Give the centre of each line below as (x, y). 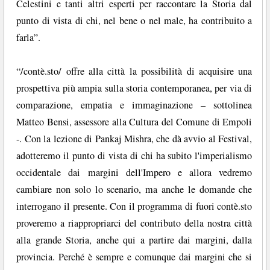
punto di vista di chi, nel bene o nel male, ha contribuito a (134, 21)
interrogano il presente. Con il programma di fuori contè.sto (134, 206)
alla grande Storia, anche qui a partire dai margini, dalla (134, 240)
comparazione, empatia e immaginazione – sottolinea (134, 105)
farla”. (29, 38)
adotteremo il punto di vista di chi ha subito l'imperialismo (134, 156)
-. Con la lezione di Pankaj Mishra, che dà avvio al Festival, (134, 139)
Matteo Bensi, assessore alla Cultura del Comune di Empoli (134, 122)
